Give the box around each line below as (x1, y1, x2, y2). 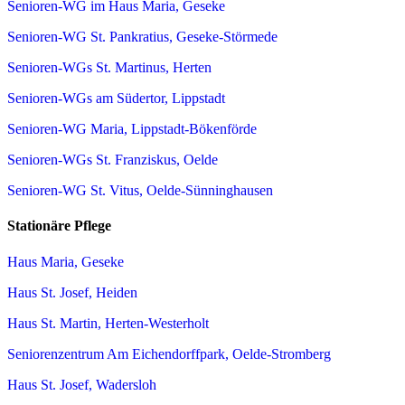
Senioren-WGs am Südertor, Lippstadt (7, 90, 225, 107)
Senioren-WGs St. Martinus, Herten (7, 60, 212, 76)
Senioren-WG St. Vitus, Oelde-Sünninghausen (7, 183, 273, 199)
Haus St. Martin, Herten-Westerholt (7, 315, 209, 331)
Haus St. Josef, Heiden (7, 284, 137, 300)
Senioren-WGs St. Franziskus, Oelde (7, 152, 218, 168)
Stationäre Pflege (7, 218, 111, 234)
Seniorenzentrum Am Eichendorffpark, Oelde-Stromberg (7, 345, 331, 362)
